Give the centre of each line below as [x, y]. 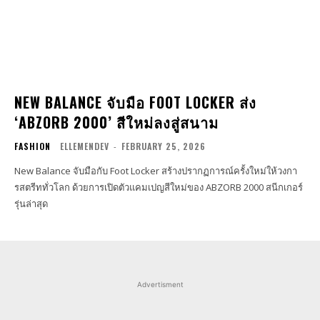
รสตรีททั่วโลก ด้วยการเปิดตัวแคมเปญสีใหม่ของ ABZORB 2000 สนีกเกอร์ [159, 187]
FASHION [32, 146]
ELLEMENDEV [85, 146]
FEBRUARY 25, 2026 [164, 146]
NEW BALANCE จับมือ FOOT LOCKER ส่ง [135, 102]
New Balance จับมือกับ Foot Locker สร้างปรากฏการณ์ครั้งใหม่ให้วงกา [156, 170]
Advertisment [160, 284]
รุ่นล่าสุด [31, 203]
